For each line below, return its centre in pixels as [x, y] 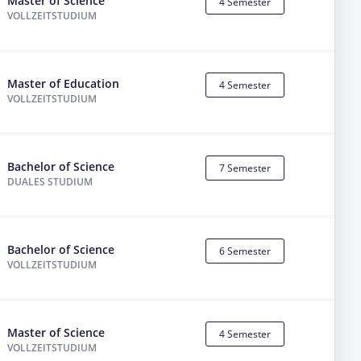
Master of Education [64, 83]
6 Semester [245, 251]
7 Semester [245, 168]
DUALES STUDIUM [50, 182]
